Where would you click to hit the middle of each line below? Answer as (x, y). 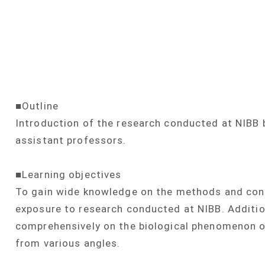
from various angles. (68, 243)
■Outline (37, 106)
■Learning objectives (69, 175)
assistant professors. (71, 140)
